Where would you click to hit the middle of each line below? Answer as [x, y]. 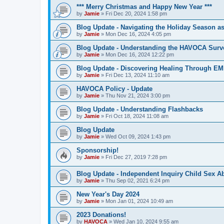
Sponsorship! [97, 150]
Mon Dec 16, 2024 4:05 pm [138, 34]
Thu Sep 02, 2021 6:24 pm [137, 180]
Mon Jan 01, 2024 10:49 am [139, 201]
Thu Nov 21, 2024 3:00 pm [138, 95]
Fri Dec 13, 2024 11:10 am [137, 75]
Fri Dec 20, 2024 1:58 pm [136, 13]
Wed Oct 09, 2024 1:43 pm [138, 136]
